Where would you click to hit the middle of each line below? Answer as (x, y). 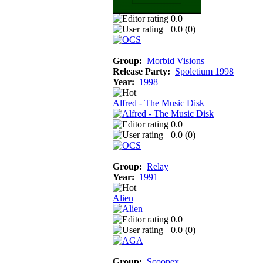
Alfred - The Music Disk (159, 103)
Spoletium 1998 (204, 71)
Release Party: (141, 71)
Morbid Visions (176, 60)
